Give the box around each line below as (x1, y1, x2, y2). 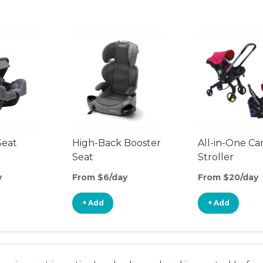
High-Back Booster (72, 137, 161, 149)
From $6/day (72, 172, 127, 183)
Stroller (198, 151, 234, 163)
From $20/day (198, 172, 258, 183)
